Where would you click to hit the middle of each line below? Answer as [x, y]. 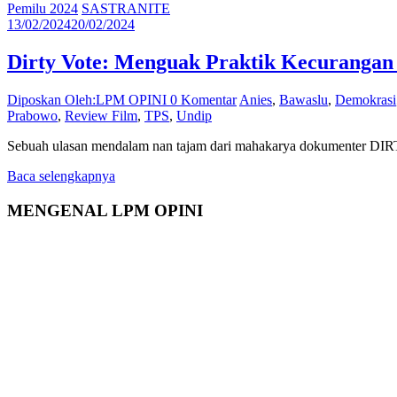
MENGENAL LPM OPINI [105, 210]
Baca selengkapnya [61, 176]
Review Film [101, 116]
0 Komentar [203, 100]
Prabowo [32, 116]
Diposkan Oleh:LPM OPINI [89, 100]
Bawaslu [304, 100]
